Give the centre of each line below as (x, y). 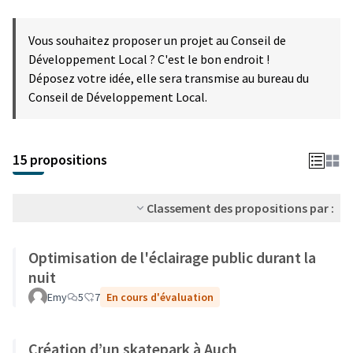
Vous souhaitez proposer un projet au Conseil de (157, 40)
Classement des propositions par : (240, 208)
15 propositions (60, 160)
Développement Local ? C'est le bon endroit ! (149, 59)
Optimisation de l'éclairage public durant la (172, 257)
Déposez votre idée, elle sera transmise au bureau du (169, 78)
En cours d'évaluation (160, 297)
